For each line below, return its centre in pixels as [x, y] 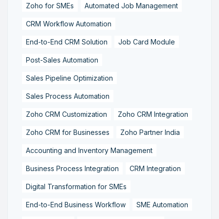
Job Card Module [147, 42]
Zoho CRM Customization [66, 114]
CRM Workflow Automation [69, 23]
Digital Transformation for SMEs [76, 186]
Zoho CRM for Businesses [68, 132]
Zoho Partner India [150, 132]
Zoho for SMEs [50, 5]
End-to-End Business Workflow [76, 204]
